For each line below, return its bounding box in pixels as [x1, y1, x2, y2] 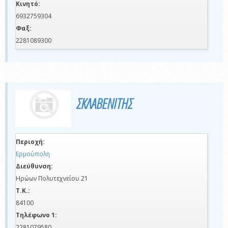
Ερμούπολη [16, 150, 50, 159]
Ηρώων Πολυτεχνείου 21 [16, 174, 88, 183]
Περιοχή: [16, 137, 45, 147]
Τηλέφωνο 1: [16, 211, 57, 220]
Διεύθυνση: [16, 162, 53, 171]
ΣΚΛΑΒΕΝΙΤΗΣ [76, 93, 132, 113]
